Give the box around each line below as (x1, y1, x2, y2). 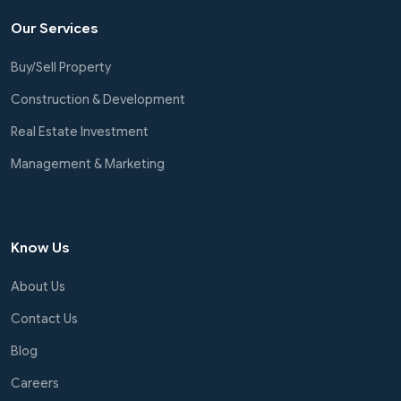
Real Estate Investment (11, 124, 149, 140)
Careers (11, 375, 59, 391)
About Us (11, 278, 65, 294)
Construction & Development (11, 91, 185, 107)
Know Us (11, 240, 70, 256)
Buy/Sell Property (11, 59, 111, 75)
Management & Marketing (11, 156, 165, 172)
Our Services (11, 21, 98, 37)
